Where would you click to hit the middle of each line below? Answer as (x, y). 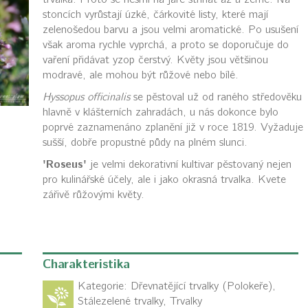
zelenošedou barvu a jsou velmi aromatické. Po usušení (170, 30)
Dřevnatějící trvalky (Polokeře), (203, 286)
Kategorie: (104, 286)
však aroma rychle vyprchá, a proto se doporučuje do (165, 45)
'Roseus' (64, 164)
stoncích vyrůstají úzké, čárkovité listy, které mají (155, 14)
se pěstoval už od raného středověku (216, 97)
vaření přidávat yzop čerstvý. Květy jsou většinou (155, 60)
